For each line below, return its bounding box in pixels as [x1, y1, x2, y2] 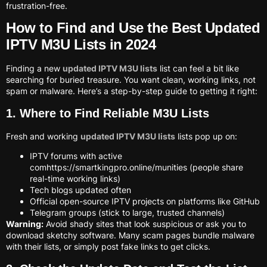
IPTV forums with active [30, 151, 122, 162]
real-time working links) [30, 173, 120, 184]
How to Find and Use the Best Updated [6, 20, 260, 36]
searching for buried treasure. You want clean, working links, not [6, 74, 256, 85]
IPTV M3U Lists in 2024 [6, 36, 156, 53]
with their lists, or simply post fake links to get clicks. [6, 241, 210, 252]
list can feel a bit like [157, 63, 239, 74]
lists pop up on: [175, 131, 237, 141]
